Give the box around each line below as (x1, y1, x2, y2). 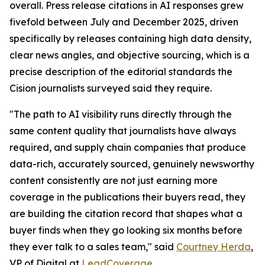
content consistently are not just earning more (9, 174, 218, 186)
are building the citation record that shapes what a (9, 208, 243, 219)
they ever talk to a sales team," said (9, 241, 176, 253)
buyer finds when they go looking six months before (9, 224, 243, 236)
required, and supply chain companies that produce (9, 141, 246, 153)
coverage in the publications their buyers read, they (9, 191, 245, 203)
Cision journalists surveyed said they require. (9, 82, 212, 94)
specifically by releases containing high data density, (9, 33, 251, 44)
